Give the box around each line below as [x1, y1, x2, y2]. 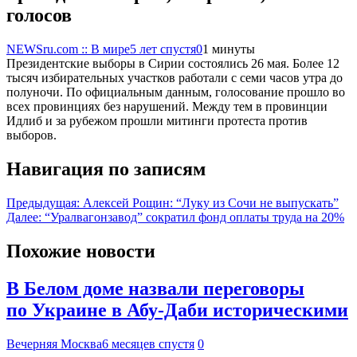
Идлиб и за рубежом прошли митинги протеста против [6, 114, 308, 127]
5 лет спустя [130, 42, 196, 56]
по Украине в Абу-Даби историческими [6, 299, 348, 320]
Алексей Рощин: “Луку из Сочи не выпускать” [83, 195, 339, 210]
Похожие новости [6, 240, 155, 261]
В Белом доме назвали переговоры [6, 277, 304, 299]
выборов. [6, 128, 57, 142]
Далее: [6, 210, 41, 224]
